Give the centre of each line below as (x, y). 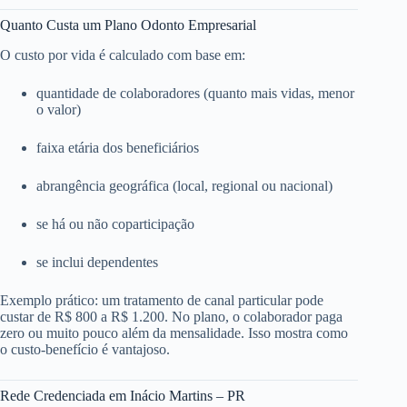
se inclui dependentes (97, 262)
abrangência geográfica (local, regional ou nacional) (184, 185)
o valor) (59, 109)
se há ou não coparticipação (115, 223)
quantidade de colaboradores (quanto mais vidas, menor (195, 93)
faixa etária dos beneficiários (118, 147)
